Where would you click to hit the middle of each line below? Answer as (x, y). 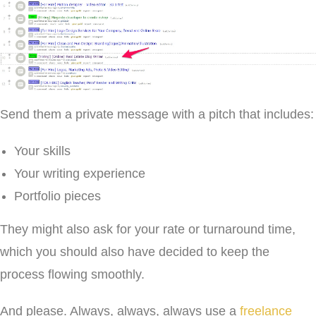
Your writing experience (80, 174)
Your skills (42, 151)
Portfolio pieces (57, 196)
